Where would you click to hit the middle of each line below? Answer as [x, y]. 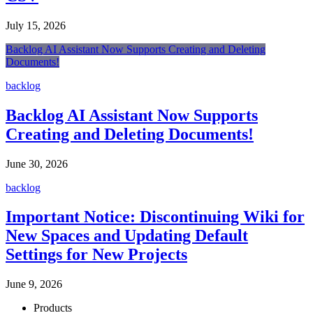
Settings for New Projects [96, 255]
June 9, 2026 [34, 284]
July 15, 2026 [36, 25]
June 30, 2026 [37, 163]
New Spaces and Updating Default [127, 236]
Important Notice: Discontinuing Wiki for [155, 217]
